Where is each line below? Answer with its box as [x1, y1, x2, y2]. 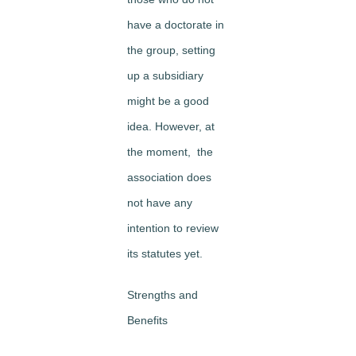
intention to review [127, 222, 219, 234]
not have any [127, 196, 192, 209]
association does [127, 171, 211, 184]
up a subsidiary [127, 69, 203, 82]
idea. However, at [127, 120, 215, 133]
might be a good [127, 95, 209, 107]
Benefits [127, 314, 168, 327]
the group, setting [127, 44, 215, 56]
